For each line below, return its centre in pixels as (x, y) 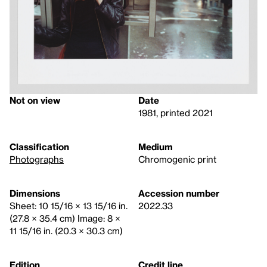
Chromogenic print (177, 159)
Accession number (179, 193)
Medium (156, 146)
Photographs (37, 159)
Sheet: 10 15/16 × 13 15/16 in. (69, 205)
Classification (39, 146)
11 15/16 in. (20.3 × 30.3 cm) (66, 230)
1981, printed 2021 (176, 112)
